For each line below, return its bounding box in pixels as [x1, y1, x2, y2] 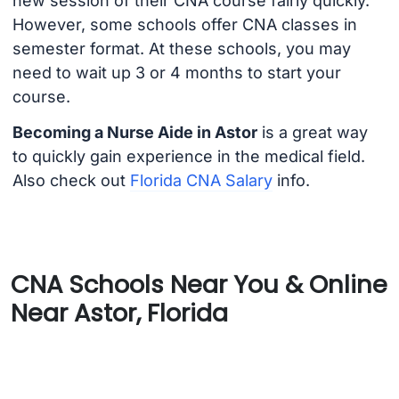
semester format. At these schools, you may [12, 38, 351, 58]
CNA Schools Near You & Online [11, 266, 387, 302]
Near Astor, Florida [11, 295, 228, 330]
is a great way [256, 123, 368, 142]
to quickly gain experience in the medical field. [12, 147, 365, 167]
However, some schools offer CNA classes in [12, 14, 357, 34]
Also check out [12, 171, 130, 191]
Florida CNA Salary [129, 171, 273, 191]
